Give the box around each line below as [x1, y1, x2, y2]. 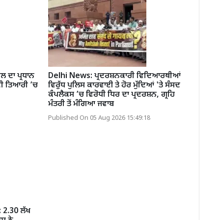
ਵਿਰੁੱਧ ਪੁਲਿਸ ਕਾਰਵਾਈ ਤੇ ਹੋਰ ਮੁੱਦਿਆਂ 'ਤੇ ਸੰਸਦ [48, 80, 180, 91]
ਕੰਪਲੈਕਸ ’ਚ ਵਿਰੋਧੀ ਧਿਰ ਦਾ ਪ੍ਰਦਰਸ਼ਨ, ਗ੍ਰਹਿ [48, 89, 175, 100]
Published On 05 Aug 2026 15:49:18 [48, 114, 150, 122]
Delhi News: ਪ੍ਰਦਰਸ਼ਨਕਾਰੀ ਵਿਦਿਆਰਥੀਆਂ [48, 71, 181, 82]
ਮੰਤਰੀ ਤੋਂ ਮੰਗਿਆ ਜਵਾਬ [48, 99, 114, 110]
